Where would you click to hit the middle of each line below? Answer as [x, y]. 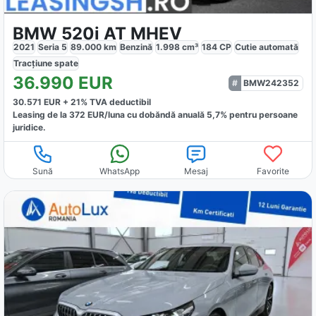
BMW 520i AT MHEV [98, 33]
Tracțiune [34, 63]
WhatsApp [120, 171]
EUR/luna [105, 114]
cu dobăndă [151, 114]
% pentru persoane [259, 114]
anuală [193, 114]
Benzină [136, 47]
